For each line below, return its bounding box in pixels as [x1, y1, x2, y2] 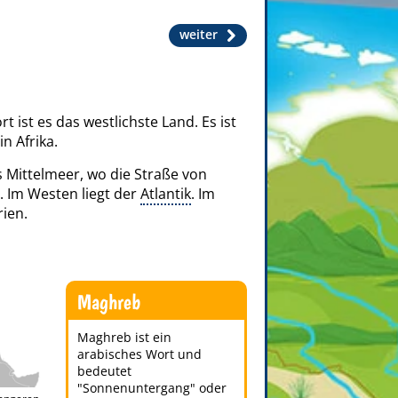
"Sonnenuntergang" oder [77, 379, 227, 396]
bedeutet [77, 362, 132, 379]
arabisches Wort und [77, 346, 203, 362]
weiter [179, 26, 218, 43]
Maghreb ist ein [77, 329, 172, 346]
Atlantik [140, 184, 191, 203]
